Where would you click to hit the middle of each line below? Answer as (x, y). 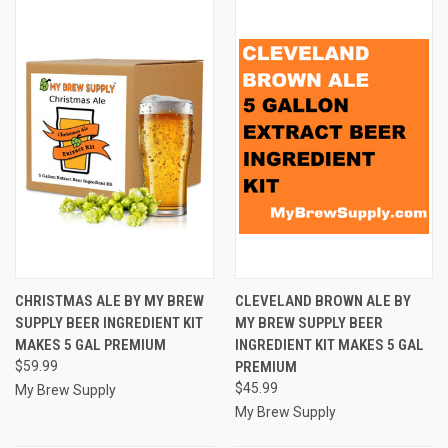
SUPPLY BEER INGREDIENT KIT (109, 322)
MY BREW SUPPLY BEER (308, 322)
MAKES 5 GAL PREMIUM (90, 344)
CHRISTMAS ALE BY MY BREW (109, 300)
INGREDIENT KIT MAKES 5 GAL (329, 344)
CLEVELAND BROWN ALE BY (322, 300)
